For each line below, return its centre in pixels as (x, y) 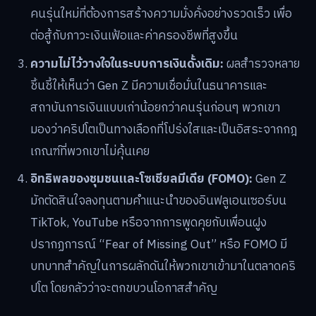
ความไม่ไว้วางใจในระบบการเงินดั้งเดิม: (127, 64)
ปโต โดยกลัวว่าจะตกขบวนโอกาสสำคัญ (124, 289)
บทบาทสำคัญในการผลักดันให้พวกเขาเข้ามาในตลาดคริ (163, 267)
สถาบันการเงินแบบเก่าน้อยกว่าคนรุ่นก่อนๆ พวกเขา (156, 108)
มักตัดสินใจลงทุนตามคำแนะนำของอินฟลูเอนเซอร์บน (159, 201)
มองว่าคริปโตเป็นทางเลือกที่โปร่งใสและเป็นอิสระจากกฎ (164, 129)
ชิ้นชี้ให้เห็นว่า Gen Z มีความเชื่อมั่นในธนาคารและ (149, 86)
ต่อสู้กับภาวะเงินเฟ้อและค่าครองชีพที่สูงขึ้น (134, 36)
